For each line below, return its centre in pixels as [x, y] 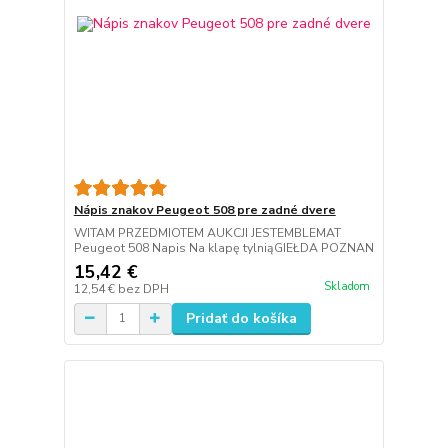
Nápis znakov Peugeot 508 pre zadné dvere [204, 209]
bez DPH [143, 288]
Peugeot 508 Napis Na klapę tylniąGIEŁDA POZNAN [223, 247]
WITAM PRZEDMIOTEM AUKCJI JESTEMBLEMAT [207, 232]
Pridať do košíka [241, 318]
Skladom [346, 286]
